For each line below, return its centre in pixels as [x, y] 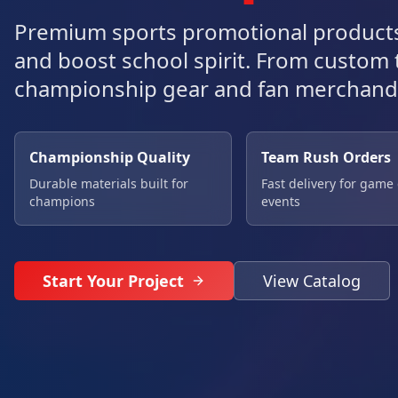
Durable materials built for [109, 183]
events [281, 201]
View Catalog [312, 281]
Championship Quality [110, 157]
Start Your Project [113, 281]
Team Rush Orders [326, 157]
